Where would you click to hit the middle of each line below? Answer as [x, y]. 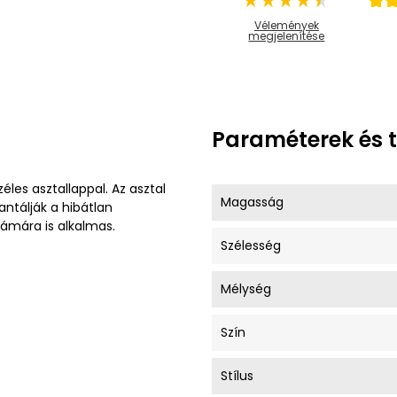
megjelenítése [287, 36]
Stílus [237, 376]
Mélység [246, 289]
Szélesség [251, 245]
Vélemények [286, 25]
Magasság [252, 202]
